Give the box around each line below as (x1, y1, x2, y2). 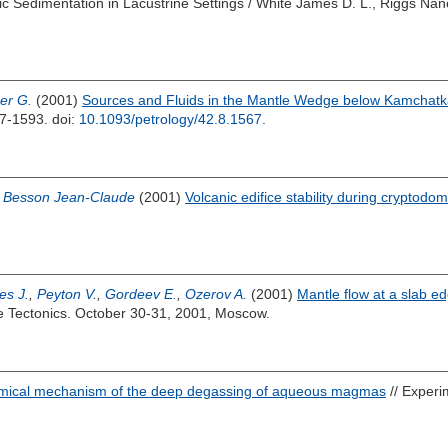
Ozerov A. (185, 286, 247, 302)
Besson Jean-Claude (3, 189, 135, 205)
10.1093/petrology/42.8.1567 (79, 111, 262, 127)
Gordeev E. (105, 286, 177, 302)
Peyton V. (37, 286, 97, 302)
